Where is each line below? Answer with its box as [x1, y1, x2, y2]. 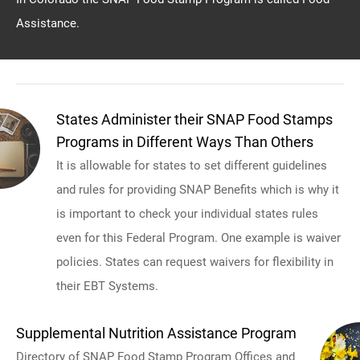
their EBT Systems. [56, 278, 158, 293]
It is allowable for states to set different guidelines [56, 157, 327, 173]
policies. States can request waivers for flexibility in [56, 254, 333, 269]
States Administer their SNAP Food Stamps [56, 110, 333, 128]
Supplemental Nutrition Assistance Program [16, 324, 297, 342]
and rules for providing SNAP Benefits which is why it [56, 182, 339, 197]
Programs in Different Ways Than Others [56, 133, 313, 150]
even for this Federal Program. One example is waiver [56, 230, 341, 245]
